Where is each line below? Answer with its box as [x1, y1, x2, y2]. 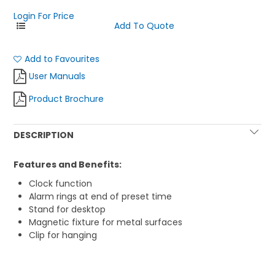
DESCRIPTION [14, 129, 74, 142]
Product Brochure [29, 93, 104, 106]
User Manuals [29, 70, 86, 83]
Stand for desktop [29, 203, 106, 216]
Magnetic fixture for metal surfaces [29, 216, 183, 229]
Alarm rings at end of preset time [29, 190, 172, 203]
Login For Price [14, 10, 75, 23]
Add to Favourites [25, 53, 100, 66]
